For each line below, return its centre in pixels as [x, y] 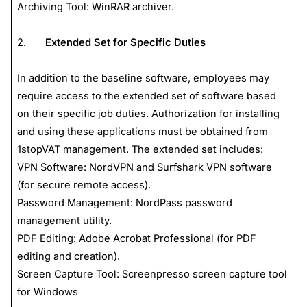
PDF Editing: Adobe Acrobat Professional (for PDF [136, 238]
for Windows [47, 292]
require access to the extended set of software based [146, 96]
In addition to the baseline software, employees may [143, 78]
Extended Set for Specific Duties [125, 42]
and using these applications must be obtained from [142, 131]
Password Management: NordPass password [124, 202]
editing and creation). [68, 256]
